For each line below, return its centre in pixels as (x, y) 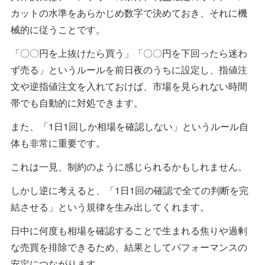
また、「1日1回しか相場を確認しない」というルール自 (130, 126)
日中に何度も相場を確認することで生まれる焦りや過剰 (129, 230)
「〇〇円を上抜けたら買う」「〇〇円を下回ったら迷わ (129, 53)
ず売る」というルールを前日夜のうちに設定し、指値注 (129, 69)
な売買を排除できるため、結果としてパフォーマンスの (129, 247)
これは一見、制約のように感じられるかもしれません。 (129, 166)
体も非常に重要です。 (58, 143)
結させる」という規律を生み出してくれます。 (110, 206)
